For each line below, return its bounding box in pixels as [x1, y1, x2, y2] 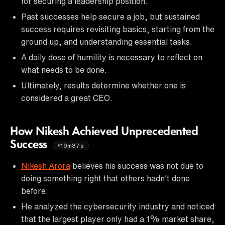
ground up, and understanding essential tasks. [21, 37, 192, 46]
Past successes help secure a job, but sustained [21, 12, 200, 21]
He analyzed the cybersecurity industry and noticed [21, 202, 214, 210]
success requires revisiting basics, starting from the [21, 25, 214, 33]
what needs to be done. [21, 65, 107, 74]
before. [21, 186, 48, 195]
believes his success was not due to [70, 161, 203, 170]
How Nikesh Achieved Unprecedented [10, 126, 198, 138]
